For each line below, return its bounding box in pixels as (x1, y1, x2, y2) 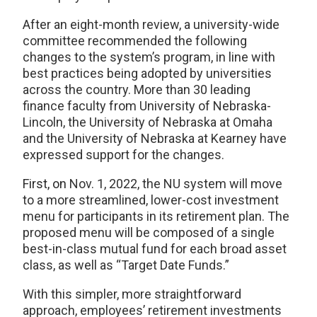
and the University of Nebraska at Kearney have (23, 131, 287, 146)
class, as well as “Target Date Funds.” (23, 258, 229, 273)
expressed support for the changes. (23, 147, 224, 163)
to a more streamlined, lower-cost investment (23, 192, 279, 208)
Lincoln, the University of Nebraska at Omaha (23, 115, 272, 130)
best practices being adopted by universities (23, 66, 272, 81)
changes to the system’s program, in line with (23, 50, 275, 65)
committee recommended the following (23, 33, 247, 49)
